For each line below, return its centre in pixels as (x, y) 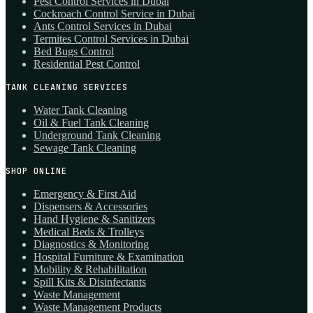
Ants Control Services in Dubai (103, 26)
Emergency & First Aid (85, 194)
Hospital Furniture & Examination (109, 256)
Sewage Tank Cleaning (85, 147)
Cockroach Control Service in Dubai (114, 13)
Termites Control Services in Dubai (111, 38)
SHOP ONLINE (36, 171)
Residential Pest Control (87, 64)
